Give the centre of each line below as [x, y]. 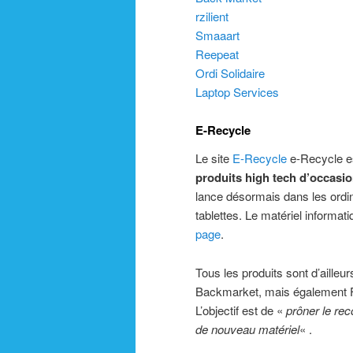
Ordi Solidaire [230, 72]
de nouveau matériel [247, 329]
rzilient [212, 16]
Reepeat [217, 54]
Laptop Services [237, 91]
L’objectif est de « [241, 310]
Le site [214, 158]
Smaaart [217, 35]
